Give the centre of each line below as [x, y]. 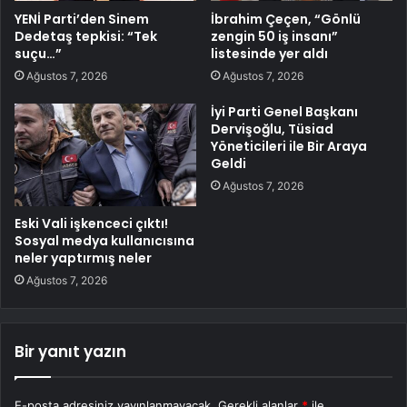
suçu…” [38, 54]
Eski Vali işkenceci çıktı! [91, 223]
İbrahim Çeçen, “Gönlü [286, 19]
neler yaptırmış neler [83, 258]
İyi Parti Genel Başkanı [284, 112]
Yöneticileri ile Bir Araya [289, 146]
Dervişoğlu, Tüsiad [272, 129]
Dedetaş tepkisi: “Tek [86, 36]
